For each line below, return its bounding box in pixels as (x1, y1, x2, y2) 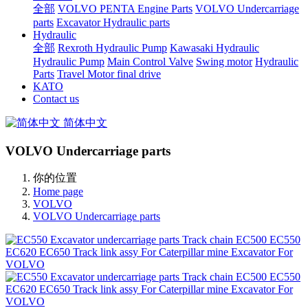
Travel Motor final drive (57, 68, 161, 80)
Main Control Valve (107, 56, 193, 67)
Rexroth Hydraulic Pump (58, 42, 167, 54)
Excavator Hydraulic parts (56, 16, 170, 28)
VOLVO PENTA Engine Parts (58, 3, 192, 14)
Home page (33, 186, 83, 198)
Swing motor (196, 56, 252, 67)
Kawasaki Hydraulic (170, 42, 259, 54)
